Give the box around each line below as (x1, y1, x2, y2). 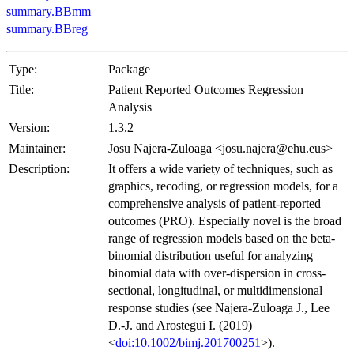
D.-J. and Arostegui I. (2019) (108, 318, 252, 333)
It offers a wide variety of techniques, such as (108, 162, 333, 176)
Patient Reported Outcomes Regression (108, 83, 303, 97)
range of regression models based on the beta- (108, 232, 335, 246)
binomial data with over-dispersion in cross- (108, 266, 326, 281)
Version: (9, 121, 50, 135)
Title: (9, 83, 34, 97)
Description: (9, 162, 70, 176)
